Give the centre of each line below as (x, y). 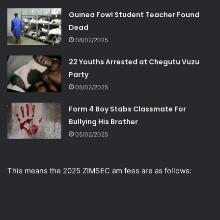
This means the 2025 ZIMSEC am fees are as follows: (99, 170)
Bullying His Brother (104, 122)
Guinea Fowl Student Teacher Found (134, 14)
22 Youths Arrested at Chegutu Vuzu (134, 62)
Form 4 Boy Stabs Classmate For (128, 109)
